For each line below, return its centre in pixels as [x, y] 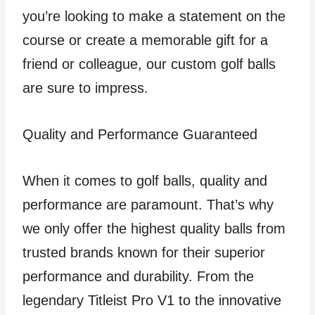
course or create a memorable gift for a [145, 40]
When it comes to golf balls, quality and [145, 181]
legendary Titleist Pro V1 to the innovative [152, 300]
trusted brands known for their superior [144, 252]
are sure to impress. [85, 88]
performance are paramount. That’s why [148, 205]
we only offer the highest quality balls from [154, 229]
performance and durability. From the [138, 276]
